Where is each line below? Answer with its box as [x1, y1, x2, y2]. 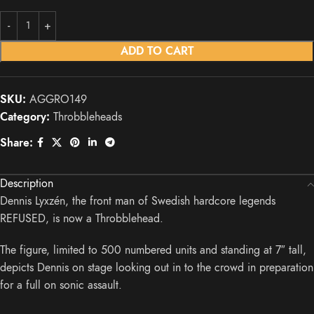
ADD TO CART [120, 43, 194, 60]
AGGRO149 [29, 92, 87, 108]
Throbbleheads [53, 109, 122, 125]
